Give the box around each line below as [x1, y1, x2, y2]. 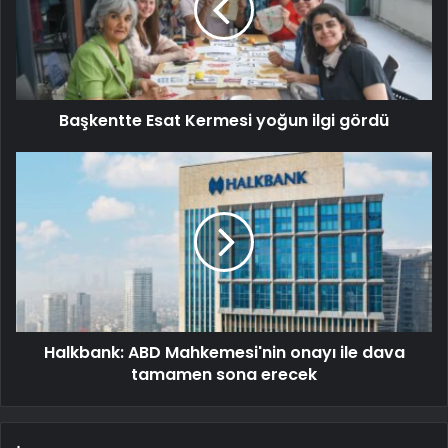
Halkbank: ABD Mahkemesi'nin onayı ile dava [43, 341, 405, 365]
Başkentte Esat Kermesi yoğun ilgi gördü [59, 109, 389, 133]
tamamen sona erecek [131, 363, 317, 387]
